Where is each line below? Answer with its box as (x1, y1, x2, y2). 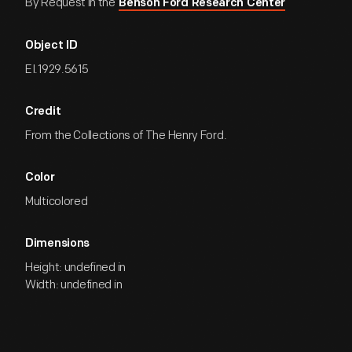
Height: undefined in (25, 260, 126, 275)
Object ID (25, 40, 78, 52)
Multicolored (25, 194, 88, 209)
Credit (25, 106, 61, 118)
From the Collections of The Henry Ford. (25, 128, 227, 143)
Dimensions (25, 238, 90, 250)
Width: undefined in (25, 277, 123, 292)
